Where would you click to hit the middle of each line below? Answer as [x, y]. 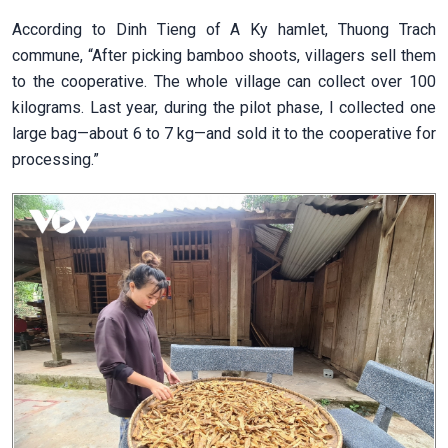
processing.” [55, 159]
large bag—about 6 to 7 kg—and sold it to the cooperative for [224, 133]
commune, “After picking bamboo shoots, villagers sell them [224, 55]
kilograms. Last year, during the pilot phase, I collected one [224, 107]
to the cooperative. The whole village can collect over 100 [224, 81]
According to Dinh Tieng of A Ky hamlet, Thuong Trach [224, 29]
